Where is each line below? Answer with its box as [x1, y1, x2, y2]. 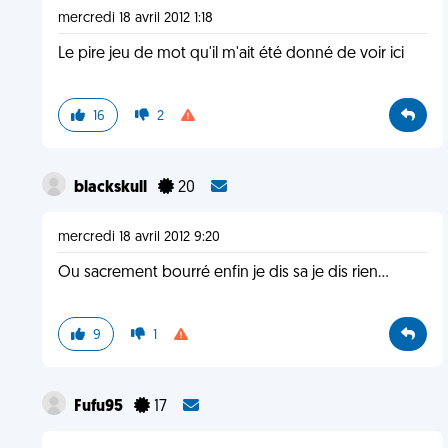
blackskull [73, 180, 150, 196]
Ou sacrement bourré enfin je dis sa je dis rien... [57, 265, 389, 281]
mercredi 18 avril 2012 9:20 [57, 230, 220, 245]
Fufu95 [73, 399, 126, 415]
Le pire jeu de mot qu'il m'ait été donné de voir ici [57, 46, 404, 62]
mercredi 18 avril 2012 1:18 [57, 11, 213, 26]
